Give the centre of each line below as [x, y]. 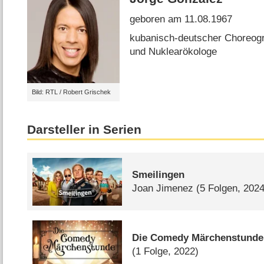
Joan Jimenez [163, 189]
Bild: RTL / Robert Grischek [71, 92]
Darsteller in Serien [85, 129]
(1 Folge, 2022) [166, 252]
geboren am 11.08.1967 [181, 19]
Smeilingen [159, 175]
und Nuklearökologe [174, 51]
